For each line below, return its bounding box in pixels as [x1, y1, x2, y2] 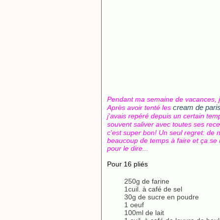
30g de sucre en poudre [124, 193, 199, 201]
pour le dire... [107, 144, 148, 152]
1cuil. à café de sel [124, 185, 182, 193]
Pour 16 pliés [107, 160, 148, 168]
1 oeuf [124, 201, 144, 209]
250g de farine [124, 177, 169, 185]
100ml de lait [124, 209, 164, 217]
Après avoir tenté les [107, 104, 173, 111]
